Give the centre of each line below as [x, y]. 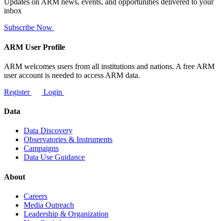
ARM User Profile [35, 47]
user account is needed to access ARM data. [72, 75]
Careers [36, 196]
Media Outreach [49, 205]
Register [18, 92]
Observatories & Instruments [68, 140]
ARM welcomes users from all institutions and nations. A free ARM [109, 66]
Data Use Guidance [54, 157]
